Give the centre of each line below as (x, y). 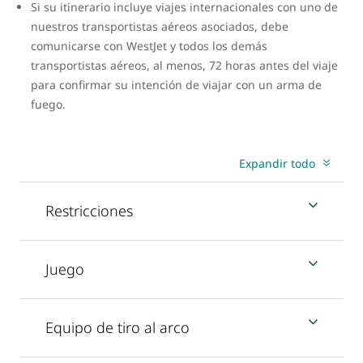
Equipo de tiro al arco (117, 327)
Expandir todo (277, 163)
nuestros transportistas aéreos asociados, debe (160, 26)
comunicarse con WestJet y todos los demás (149, 45)
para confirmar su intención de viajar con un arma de (176, 84)
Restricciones (89, 210)
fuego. (48, 104)
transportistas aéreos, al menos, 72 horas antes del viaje (184, 65)
